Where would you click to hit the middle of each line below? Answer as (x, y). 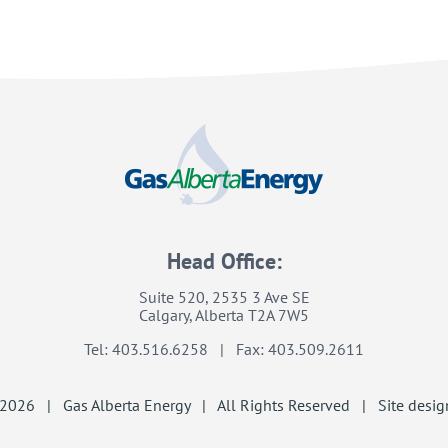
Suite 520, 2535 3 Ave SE (224, 297)
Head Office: (224, 261)
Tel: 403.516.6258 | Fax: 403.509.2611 (224, 349)
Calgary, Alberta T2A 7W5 (224, 315)
